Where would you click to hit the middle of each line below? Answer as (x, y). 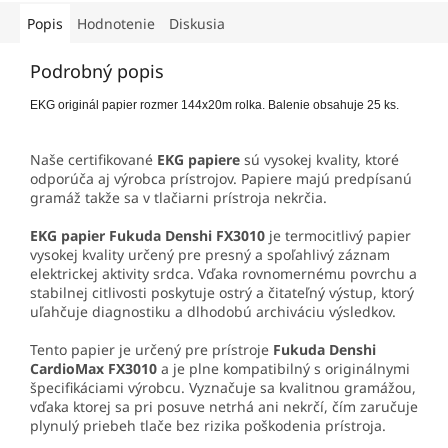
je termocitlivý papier (338, 236)
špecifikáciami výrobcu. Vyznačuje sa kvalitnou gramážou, (223, 388)
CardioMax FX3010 (93, 369)
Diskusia (197, 24)
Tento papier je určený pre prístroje (151, 350)
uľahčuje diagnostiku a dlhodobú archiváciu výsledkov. (213, 312)
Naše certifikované (91, 160)
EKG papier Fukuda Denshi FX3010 (147, 236)
